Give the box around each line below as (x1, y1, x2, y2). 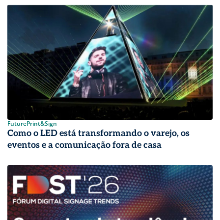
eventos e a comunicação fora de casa (7, 139, 162, 150)
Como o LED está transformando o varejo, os (7, 128, 190, 138)
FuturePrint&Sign (7, 119, 57, 128)
